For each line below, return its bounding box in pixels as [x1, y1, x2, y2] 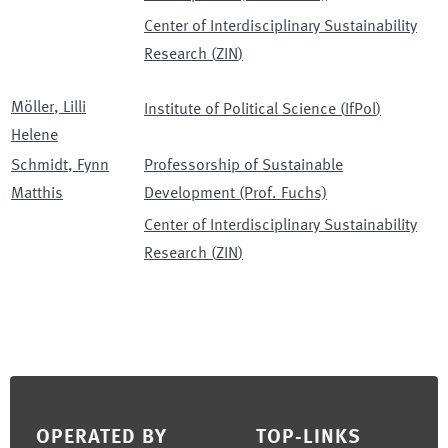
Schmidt [11, 157, 68, 174]
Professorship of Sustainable [144, 157, 343, 174]
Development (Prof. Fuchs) [144, 185, 327, 202]
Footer [9, 380, 58, 398]
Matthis [11, 185, 63, 202]
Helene [11, 127, 58, 144]
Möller [11, 99, 54, 116]
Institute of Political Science [144, 101, 336, 118]
